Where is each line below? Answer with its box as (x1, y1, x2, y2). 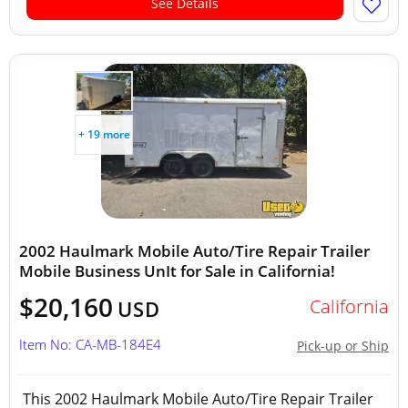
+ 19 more (77, 127, 130, 142)
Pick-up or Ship (297, 337, 389, 354)
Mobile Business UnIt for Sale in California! (19, 260, 335, 281)
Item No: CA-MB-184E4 (19, 335, 161, 353)
